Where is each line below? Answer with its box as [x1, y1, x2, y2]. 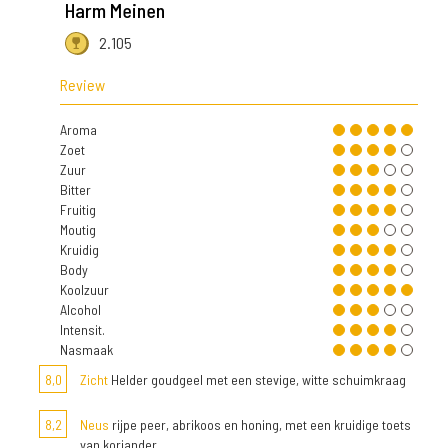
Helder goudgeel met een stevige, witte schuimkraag [108, 371, 406, 389]
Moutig [60, 221, 96, 239]
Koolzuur [60, 281, 109, 299]
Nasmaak [60, 341, 113, 359]
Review [60, 75, 105, 95]
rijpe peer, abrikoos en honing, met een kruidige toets [109, 416, 411, 434]
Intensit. [60, 321, 105, 339]
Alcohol [60, 301, 101, 319]
